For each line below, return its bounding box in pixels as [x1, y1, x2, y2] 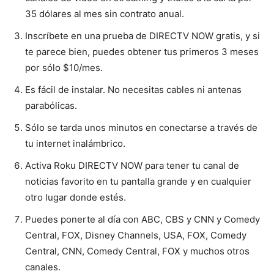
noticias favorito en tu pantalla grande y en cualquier [25, 175, 251, 187]
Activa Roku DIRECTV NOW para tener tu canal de [25, 159, 239, 171]
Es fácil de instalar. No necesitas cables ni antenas [25, 83, 242, 95]
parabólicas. [25, 99, 77, 111]
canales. [25, 261, 61, 273]
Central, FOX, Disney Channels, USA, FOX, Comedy [25, 229, 246, 241]
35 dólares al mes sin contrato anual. [25, 7, 184, 20]
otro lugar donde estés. [25, 191, 126, 203]
